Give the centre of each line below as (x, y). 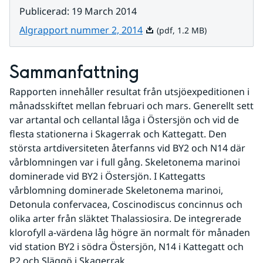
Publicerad (43, 11)
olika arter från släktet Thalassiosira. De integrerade (125, 218)
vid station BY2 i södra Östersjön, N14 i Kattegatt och (127, 247)
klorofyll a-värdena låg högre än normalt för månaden (130, 232)
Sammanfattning (74, 73)
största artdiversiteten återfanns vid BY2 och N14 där (127, 148)
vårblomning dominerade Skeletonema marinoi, (116, 190)
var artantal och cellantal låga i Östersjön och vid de (124, 120)
